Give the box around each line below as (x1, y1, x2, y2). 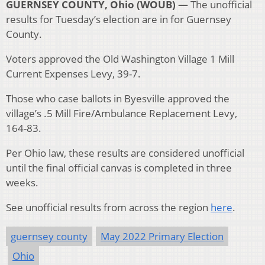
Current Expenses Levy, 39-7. (6, 67, 141, 81)
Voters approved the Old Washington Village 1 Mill (6, 52, 234, 66)
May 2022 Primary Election (101, 230, 224, 244)
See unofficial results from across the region (6, 201, 211, 215)
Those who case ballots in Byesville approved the (6, 92, 230, 106)
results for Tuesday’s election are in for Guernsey (6, 12, 231, 27)
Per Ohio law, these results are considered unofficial (6, 146, 244, 160)
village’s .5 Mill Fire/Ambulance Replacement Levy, (6, 106, 237, 121)
